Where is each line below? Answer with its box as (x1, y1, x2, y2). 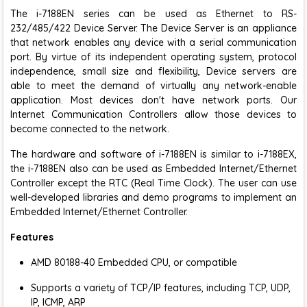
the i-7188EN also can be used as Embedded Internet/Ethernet (10, 162, 297, 175)
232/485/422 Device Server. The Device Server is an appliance (10, 22, 297, 34)
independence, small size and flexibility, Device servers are (10, 65, 297, 77)
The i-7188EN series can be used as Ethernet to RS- (10, 8, 297, 20)
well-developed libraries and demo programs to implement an (10, 191, 297, 204)
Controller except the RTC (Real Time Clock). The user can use (10, 177, 297, 189)
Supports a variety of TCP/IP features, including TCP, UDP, (31, 282, 291, 294)
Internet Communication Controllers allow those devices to (10, 108, 297, 121)
